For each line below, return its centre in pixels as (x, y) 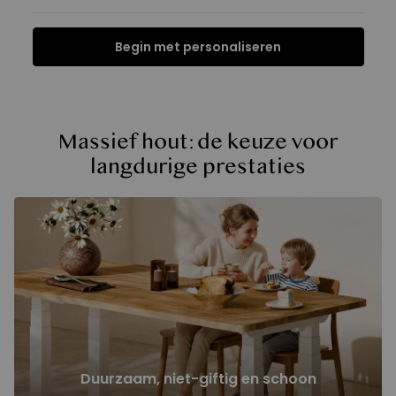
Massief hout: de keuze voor (198, 142)
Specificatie (126, 58)
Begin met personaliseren (198, 47)
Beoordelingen (264, 58)
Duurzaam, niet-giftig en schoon (198, 378)
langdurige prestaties (198, 167)
